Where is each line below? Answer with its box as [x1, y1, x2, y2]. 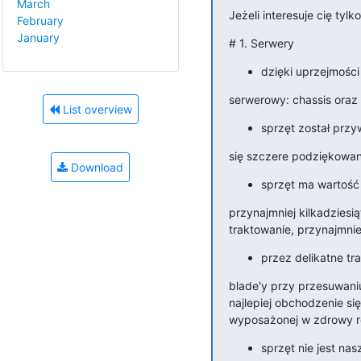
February [17, 13, 64, 27]
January [17, 30, 60, 44]
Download [68, 160, 123, 175]
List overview [59, 102, 132, 117]
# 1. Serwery [228, 35, 294, 50]
